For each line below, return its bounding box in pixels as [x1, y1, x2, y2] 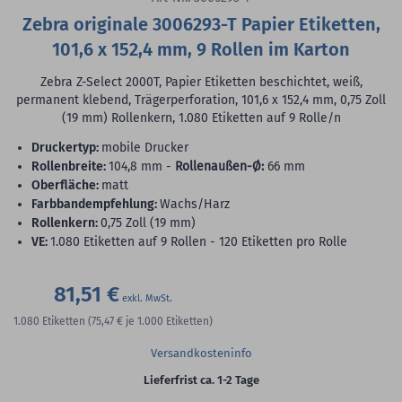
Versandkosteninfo [150, 346, 252, 361]
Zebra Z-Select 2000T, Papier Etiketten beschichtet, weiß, [39, 74, 363, 91]
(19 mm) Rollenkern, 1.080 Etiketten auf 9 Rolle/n [61, 110, 341, 127]
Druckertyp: [39, 140, 99, 156]
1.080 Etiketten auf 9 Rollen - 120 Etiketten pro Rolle [50, 234, 347, 250]
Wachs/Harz [160, 197, 230, 213]
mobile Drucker [101, 140, 188, 156]
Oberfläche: [40, 178, 99, 194]
